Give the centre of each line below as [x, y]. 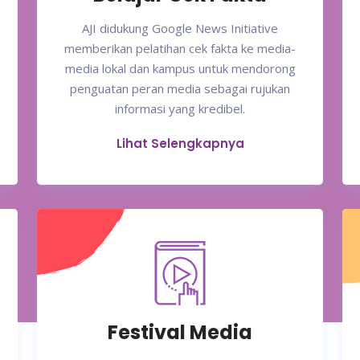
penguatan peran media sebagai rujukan [180, 89]
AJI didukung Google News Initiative [180, 29]
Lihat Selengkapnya [180, 144]
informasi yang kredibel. [180, 109]
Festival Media [180, 333]
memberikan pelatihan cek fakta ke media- [180, 49]
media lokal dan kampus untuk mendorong [180, 69]
